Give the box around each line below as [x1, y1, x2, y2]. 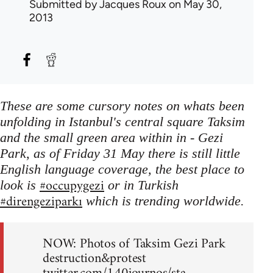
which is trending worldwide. [82, 193, 244, 208]
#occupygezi [40, 174, 104, 198]
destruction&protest [43, 246, 146, 271]
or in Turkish [104, 177, 179, 193]
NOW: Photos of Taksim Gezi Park [43, 232, 225, 256]
